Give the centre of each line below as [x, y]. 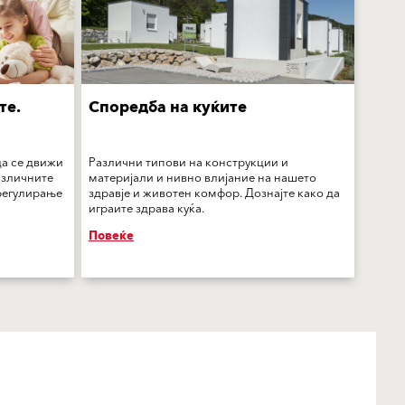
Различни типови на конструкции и [188, 163]
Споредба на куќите [168, 108]
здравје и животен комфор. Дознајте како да [214, 194]
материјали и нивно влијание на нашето [202, 179]
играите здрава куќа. [146, 209]
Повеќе [111, 236]
